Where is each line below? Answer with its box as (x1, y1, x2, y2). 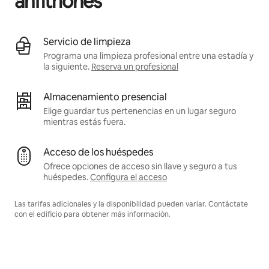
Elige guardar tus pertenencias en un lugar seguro (43, 106, 236, 116)
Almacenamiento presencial (43, 91, 167, 103)
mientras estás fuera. (43, 116, 125, 127)
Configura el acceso (90, 172, 167, 183)
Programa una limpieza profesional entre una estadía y (43, 50, 253, 61)
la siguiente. (43, 61, 89, 72)
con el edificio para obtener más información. (14, 210, 171, 219)
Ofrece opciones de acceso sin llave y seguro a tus (43, 161, 237, 172)
